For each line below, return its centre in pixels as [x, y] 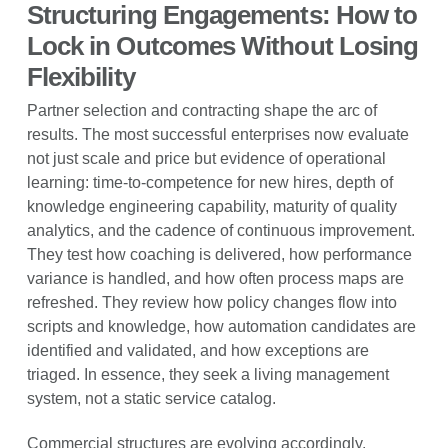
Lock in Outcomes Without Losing [222, 46]
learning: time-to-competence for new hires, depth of [209, 182]
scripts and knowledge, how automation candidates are [221, 326]
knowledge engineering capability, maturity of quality [211, 206]
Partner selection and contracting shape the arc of [201, 110]
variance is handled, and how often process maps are [215, 278]
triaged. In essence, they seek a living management [207, 374]
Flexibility [80, 77]
